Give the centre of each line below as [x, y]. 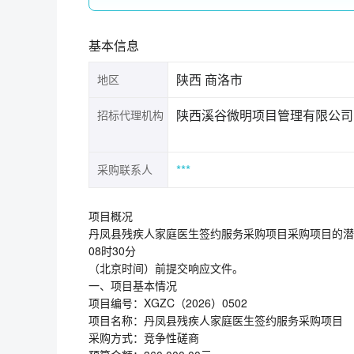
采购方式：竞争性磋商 [144, 337]
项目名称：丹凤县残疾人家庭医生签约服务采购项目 [216, 320]
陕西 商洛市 [209, 79]
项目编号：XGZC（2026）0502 [168, 303]
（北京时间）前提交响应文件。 [166, 268]
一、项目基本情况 [133, 285]
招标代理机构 [130, 115]
